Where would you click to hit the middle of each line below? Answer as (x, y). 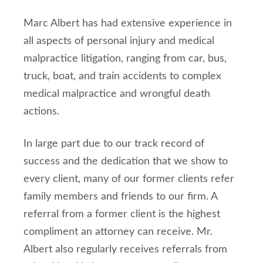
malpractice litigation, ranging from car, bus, (125, 59)
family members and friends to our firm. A (120, 197)
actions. (41, 112)
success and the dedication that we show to (126, 161)
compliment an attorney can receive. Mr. (118, 232)
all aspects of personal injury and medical (119, 41)
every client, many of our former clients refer (129, 179)
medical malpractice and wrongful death (117, 94)
